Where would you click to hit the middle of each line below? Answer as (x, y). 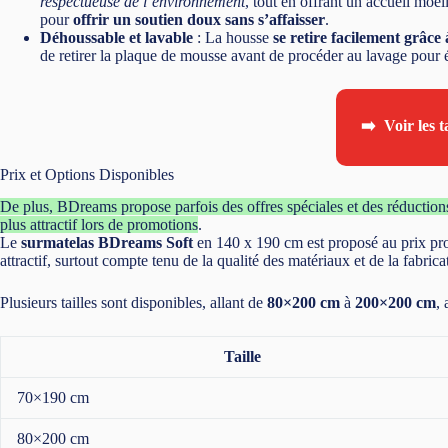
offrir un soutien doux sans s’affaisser (199, 19)
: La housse (233, 37)
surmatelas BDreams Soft (107, 243)
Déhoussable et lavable (116, 37)
